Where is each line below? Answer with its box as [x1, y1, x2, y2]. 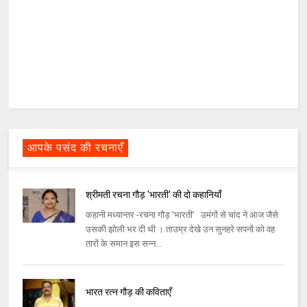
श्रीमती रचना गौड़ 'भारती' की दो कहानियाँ [85, 189, 221, 201]
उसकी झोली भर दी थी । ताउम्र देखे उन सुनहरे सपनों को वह [85, 224, 275, 235]
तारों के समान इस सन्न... [85, 238, 162, 249]
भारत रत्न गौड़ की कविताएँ [85, 286, 171, 298]
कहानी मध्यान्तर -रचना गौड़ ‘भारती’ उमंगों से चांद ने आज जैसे [85, 210, 278, 221]
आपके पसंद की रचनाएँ [27, 141, 124, 155]
